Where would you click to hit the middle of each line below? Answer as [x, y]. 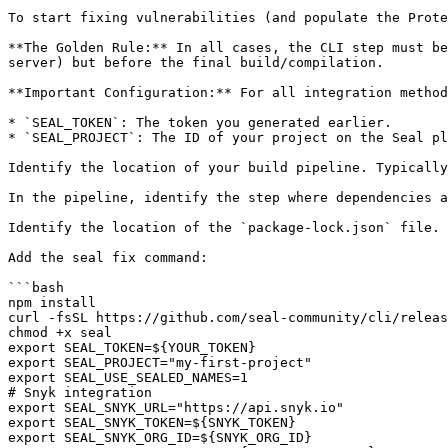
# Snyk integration [80, 392]
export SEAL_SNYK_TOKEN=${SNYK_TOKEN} [152, 422]
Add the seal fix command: [108, 257]
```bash [36, 287]
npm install [52, 302]
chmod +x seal [60, 332]
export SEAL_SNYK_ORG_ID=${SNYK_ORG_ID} [160, 437]
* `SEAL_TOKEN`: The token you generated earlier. [200, 122]
